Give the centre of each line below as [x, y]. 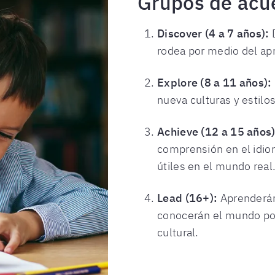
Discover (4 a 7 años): [213, 33]
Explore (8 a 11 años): [215, 83]
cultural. [178, 232]
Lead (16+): [188, 198]
